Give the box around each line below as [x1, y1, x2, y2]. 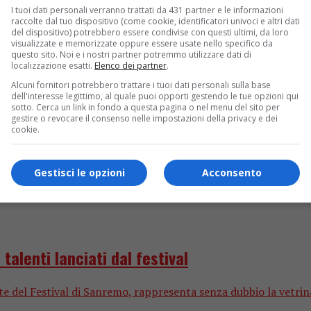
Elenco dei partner [94, 59, 167, 72]
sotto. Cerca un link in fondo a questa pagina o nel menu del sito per [11, 101, 280, 113]
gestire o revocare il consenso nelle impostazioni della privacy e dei [11, 112, 278, 124]
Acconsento [202, 166, 262, 179]
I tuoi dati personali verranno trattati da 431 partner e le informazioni [11, 3, 283, 16]
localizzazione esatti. [11, 59, 94, 72]
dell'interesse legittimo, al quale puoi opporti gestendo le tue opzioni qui [11, 90, 299, 102]
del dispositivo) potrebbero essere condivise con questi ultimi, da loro [11, 26, 289, 38]
